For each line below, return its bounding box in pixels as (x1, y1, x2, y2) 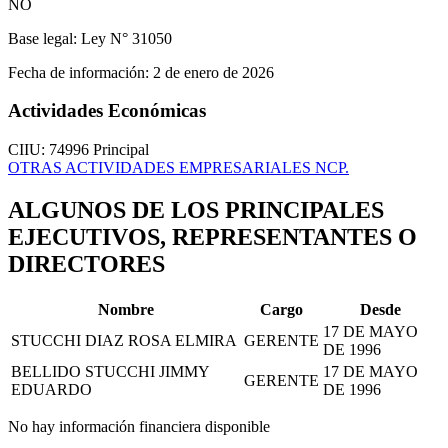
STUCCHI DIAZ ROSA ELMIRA (11, 331, 237, 349)
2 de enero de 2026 (149, 63, 274, 81)
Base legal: (8, 29, 77, 47)
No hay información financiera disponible (8, 417, 270, 435)
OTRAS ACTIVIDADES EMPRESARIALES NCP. (8, 159, 349, 177)
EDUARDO (11, 380, 92, 398)
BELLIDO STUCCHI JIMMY (11, 362, 209, 380)
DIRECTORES (8, 251, 165, 278)
